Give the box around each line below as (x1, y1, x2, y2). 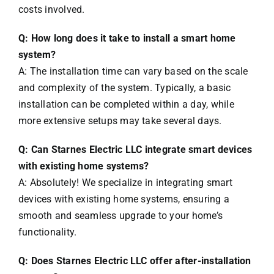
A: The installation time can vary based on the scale (18, 65, 248, 78)
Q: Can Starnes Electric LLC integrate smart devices (18, 144, 253, 156)
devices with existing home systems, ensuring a (18, 193, 230, 206)
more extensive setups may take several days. (18, 115, 222, 127)
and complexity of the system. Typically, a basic (18, 82, 231, 94)
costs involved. (18, 4, 85, 16)
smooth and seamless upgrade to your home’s (18, 210, 223, 222)
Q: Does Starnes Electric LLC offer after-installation (18, 255, 251, 267)
